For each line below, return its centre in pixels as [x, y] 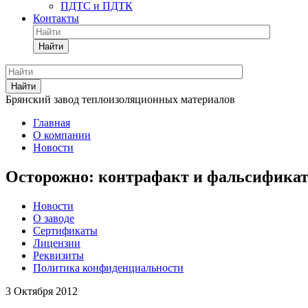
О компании [62, 135]
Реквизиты [58, 255]
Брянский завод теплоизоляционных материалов [120, 99]
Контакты [56, 18]
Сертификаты [65, 230]
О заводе [54, 218]
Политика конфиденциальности [108, 267]
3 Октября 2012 [42, 291]
